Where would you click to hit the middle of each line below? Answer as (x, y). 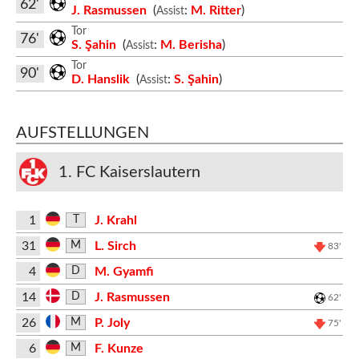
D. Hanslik (102, 79)
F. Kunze (119, 348)
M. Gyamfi (124, 271)
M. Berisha (191, 44)
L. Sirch (115, 246)
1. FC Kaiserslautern (129, 172)
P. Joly (112, 323)
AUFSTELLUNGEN (83, 133)
